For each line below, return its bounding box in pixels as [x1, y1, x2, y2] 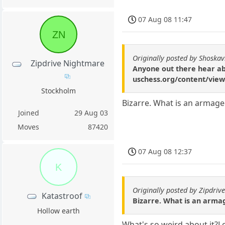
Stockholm [41, 85, 76, 95]
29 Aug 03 [74, 107, 108, 118]
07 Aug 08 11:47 [138, 15, 192, 25]
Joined [18, 107, 39, 118]
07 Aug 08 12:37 [138, 147, 192, 157]
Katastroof [42, 190, 83, 201]
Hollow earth [37, 205, 80, 215]
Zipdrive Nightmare [30, 58, 104, 69]
